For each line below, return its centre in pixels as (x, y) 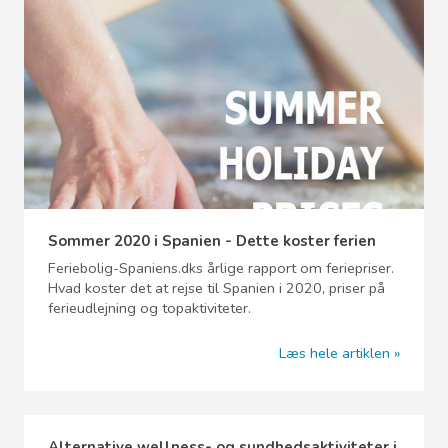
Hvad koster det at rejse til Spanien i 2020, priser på (216, 288)
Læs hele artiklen (334, 352)
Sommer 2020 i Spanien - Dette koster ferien (212, 241)
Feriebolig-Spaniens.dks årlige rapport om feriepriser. (221, 268)
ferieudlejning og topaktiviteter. (149, 308)
